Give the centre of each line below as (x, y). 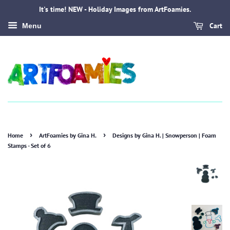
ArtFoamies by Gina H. (68, 136)
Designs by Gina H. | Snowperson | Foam (164, 136)
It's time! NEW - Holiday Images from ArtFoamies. (115, 9)
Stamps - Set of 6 (29, 146)
